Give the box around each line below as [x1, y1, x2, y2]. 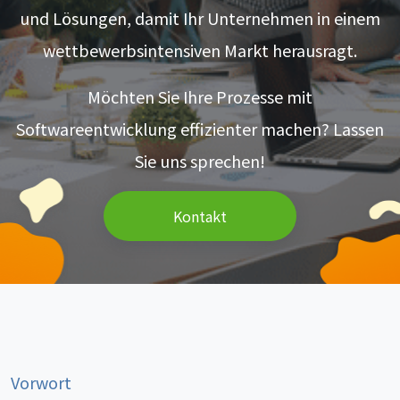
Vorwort [11, 371, 71, 394]
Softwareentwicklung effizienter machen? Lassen [16, 116, 384, 140]
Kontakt [173, 204, 227, 227]
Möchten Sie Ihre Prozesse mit [87, 84, 312, 108]
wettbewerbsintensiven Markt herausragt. [43, 37, 357, 62]
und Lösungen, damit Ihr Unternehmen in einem [20, 5, 380, 29]
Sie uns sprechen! [135, 148, 265, 172]
